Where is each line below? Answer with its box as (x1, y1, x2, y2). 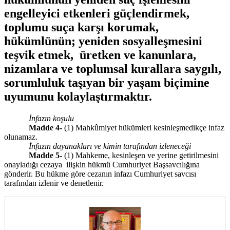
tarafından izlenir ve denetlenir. (4, 178, 104, 187)
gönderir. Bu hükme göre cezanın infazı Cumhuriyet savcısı (4, 169, 196, 178)
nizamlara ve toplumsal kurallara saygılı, (4, 62, 221, 75)
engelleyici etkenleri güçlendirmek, (4, 6, 189, 20)
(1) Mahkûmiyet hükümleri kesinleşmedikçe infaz (62, 123, 224, 132)
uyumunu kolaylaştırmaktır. (4, 89, 152, 103)
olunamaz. (4, 132, 37, 141)
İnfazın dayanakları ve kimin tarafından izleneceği (29, 141, 193, 150)
